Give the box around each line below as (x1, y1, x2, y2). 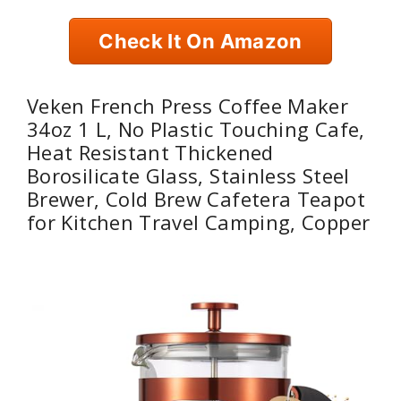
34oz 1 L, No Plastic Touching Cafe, (27, 115, 365, 142)
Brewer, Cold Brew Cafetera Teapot (27, 184, 365, 212)
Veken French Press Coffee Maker (27, 91, 349, 119)
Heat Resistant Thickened (27, 138, 274, 166)
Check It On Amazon (98, 30, 303, 54)
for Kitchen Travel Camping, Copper (27, 208, 371, 235)
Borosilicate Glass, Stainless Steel (27, 161, 350, 189)
